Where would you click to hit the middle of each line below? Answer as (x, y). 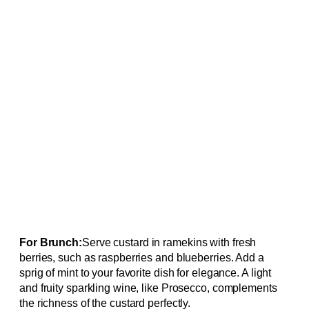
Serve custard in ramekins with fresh (169, 242)
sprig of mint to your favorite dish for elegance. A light (146, 272)
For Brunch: (51, 242)
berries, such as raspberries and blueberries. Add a (142, 257)
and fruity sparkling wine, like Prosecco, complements (148, 288)
